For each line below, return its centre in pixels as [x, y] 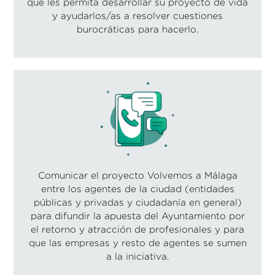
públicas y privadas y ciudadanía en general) [137, 202]
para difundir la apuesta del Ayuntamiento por [137, 215]
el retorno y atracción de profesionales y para [137, 229]
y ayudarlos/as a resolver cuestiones [137, 15]
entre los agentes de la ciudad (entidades [137, 188]
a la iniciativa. [137, 256]
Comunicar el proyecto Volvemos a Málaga [137, 175]
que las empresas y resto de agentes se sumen [137, 242]
